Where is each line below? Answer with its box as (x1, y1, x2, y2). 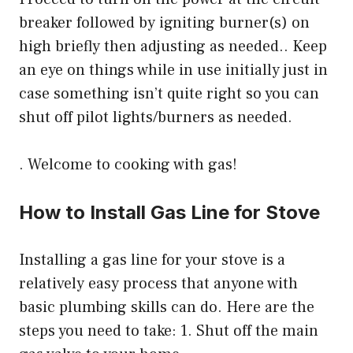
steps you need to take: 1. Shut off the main (19, 320, 318, 341)
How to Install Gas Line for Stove (19, 200, 320, 224)
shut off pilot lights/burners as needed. (19, 106, 292, 128)
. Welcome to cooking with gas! (19, 154, 237, 175)
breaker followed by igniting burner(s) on (19, 12, 310, 33)
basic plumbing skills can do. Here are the (19, 296, 314, 318)
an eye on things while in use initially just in (19, 59, 328, 80)
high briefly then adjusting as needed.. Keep (19, 35, 327, 57)
